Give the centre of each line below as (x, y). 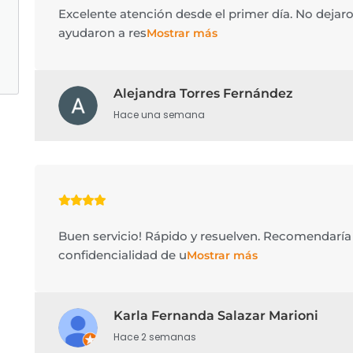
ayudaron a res (102, 33)
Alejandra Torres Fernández (203, 93)
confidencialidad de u (122, 255)
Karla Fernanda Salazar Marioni (216, 316)
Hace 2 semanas (154, 337)
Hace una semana (159, 115)
